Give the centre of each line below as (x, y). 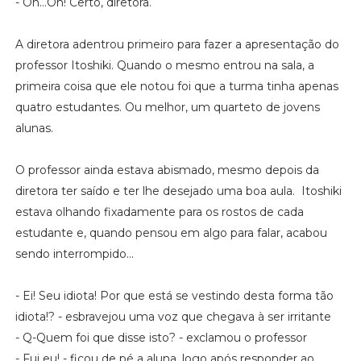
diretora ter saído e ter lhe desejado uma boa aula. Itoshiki (178, 191)
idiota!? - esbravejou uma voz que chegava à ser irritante (173, 316)
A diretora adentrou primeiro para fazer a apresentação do (177, 44)
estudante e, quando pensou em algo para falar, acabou (171, 232)
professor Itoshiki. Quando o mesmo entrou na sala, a (164, 65)
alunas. (34, 128)
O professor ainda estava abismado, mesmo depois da (167, 170)
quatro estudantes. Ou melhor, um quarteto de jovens (167, 107)
